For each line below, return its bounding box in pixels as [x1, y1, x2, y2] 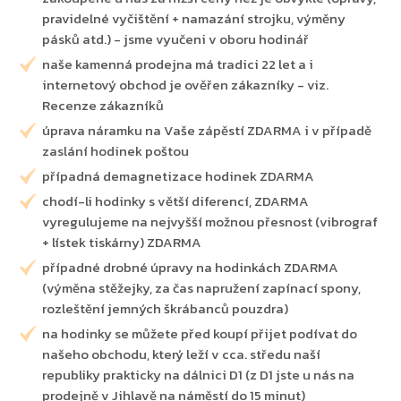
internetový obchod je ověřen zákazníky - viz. [42, 74, 329, 96]
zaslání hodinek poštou [42, 141, 190, 162]
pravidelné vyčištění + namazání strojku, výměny [42, 8, 346, 30]
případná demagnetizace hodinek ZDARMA [42, 166, 315, 187]
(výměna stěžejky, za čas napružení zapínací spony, [42, 277, 362, 299]
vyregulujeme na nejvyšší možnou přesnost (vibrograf [42, 211, 379, 233]
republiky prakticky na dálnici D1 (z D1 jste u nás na [42, 364, 355, 386]
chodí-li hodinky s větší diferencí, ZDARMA [42, 191, 310, 212]
